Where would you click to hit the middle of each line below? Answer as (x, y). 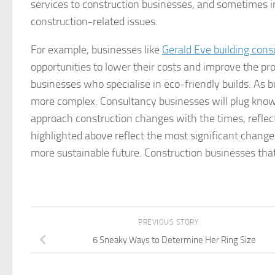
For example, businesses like (96, 50)
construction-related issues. (94, 21)
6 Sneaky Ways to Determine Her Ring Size (174, 240)
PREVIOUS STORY (169, 222)
